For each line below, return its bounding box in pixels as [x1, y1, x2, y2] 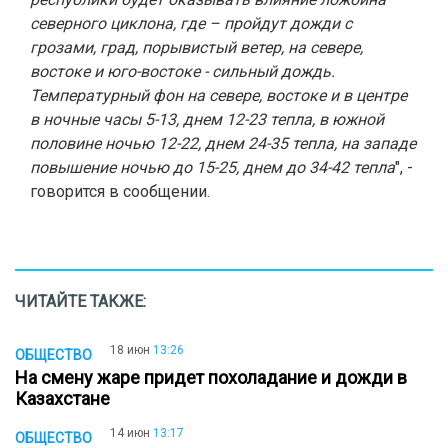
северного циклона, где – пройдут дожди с [30, 14, 352, 33]
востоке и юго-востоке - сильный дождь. [30, 62, 335, 81]
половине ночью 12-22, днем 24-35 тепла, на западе [30, 134, 416, 153]
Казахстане [15, 388, 118, 409]
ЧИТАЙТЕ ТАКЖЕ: [15, 292, 146, 311]
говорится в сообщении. [30, 182, 210, 201]
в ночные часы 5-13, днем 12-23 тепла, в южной [30, 110, 384, 129]
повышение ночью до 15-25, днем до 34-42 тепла [30, 158, 395, 177]
